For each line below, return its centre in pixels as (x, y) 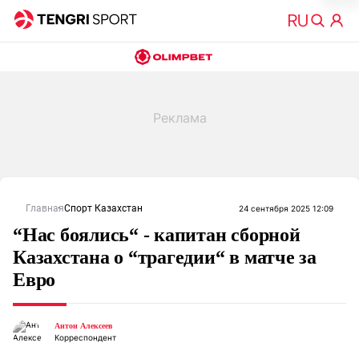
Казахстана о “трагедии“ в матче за (165, 257)
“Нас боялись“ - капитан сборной (157, 235)
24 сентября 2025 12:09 (286, 208)
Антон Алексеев (83, 326)
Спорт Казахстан (103, 208)
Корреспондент (85, 337)
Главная (45, 208)
